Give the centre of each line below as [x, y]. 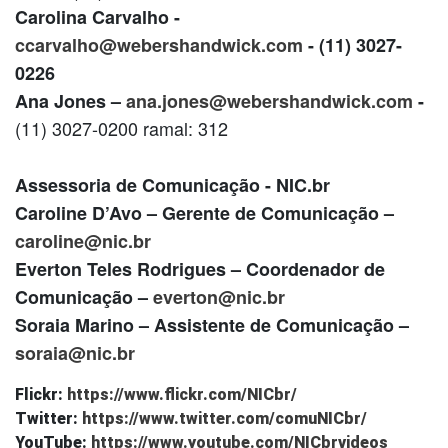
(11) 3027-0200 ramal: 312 [121, 127]
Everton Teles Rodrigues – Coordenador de [200, 268]
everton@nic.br [219, 296]
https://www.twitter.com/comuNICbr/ [224, 418]
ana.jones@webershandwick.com [269, 100]
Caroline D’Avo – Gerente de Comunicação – [204, 212]
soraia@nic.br [75, 352]
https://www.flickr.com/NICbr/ [182, 394]
